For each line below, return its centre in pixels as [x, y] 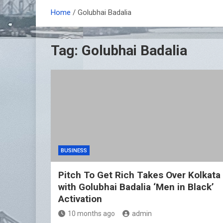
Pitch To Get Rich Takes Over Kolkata [139, 175]
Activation [80, 199]
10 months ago [91, 214]
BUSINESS [74, 151]
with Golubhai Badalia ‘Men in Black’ [136, 187]
